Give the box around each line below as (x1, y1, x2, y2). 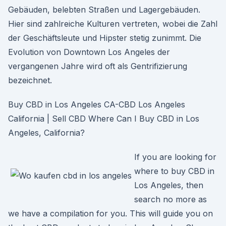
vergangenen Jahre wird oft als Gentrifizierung (8, 61, 187, 71)
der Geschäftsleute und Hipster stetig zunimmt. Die (8, 33, 201, 43)
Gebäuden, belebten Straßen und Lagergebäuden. (8, 5, 200, 15)
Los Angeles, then (134, 180, 203, 190)
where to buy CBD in (134, 166, 214, 176)
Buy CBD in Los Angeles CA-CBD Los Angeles (8, 99, 185, 109)
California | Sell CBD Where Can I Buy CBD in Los (8, 114, 199, 124)
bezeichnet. (8, 75, 52, 85)
